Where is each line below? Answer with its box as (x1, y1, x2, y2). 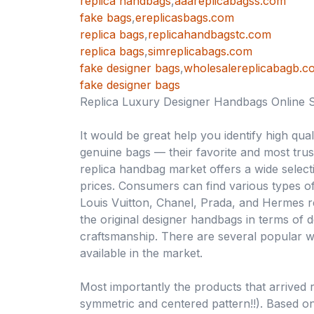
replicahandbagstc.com (148, 27, 271, 42)
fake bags (80, 11, 132, 25)
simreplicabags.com (148, 44, 252, 59)
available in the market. (80, 246, 203, 261)
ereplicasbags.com (135, 11, 234, 25)
